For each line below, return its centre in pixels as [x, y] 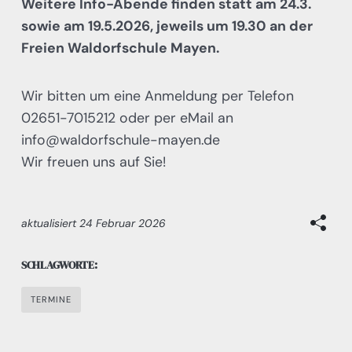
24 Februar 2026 [122, 224]
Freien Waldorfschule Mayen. [120, 47]
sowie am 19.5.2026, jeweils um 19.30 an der [167, 25]
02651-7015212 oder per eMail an [127, 117]
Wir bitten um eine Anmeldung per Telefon [157, 95]
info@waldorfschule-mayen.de [120, 139]
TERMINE [51, 299]
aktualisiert [50, 224]
